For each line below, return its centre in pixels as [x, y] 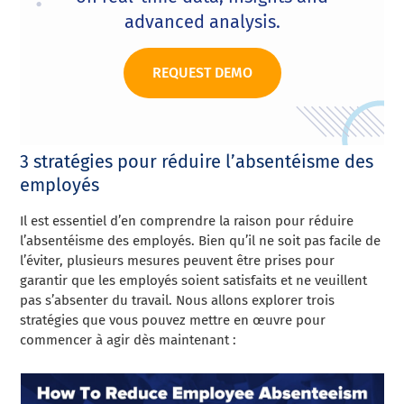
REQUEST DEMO [202, 73]
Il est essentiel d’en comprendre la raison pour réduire [187, 221]
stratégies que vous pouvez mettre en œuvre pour [173, 321]
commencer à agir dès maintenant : [129, 340]
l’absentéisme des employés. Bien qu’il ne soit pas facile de [201, 241]
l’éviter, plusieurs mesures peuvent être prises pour [178, 261]
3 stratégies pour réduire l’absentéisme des [197, 162]
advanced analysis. [202, 22]
